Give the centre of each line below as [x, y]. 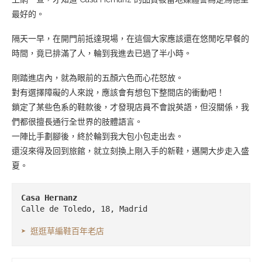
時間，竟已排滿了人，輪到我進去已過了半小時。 [102, 53]
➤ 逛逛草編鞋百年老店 [63, 231]
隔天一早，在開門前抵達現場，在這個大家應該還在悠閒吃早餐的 [130, 38]
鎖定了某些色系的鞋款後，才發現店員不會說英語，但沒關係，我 [130, 107]
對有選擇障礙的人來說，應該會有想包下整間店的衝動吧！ [118, 92]
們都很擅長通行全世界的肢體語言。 [77, 121]
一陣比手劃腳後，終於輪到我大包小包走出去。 [98, 136]
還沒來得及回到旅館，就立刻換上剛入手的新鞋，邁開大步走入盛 [130, 151]
